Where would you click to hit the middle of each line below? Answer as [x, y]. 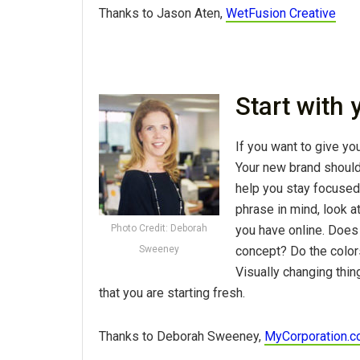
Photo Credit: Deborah [159, 229]
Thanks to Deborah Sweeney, [182, 336]
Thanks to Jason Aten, [162, 14]
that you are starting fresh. [172, 292]
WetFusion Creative [281, 14]
